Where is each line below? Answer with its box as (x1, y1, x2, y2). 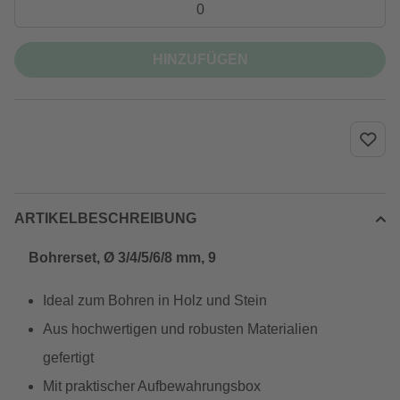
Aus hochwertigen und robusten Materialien (43, 321, 318, 337)
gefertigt (43, 350, 94, 365)
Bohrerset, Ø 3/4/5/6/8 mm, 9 (29, 250, 216, 265)
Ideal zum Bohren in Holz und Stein (43, 293, 267, 308)
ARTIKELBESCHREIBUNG (14, 211, 196, 226)
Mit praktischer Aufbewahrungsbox (43, 379, 261, 394)
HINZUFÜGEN (152, 52, 248, 67)
